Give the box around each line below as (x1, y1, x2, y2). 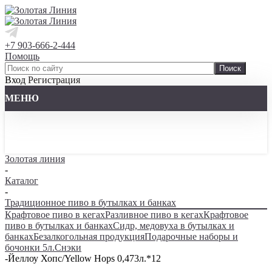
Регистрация (28, 75, 80, 85)
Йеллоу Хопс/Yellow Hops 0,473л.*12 (8, 253, 161, 263)
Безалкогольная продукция (33, 231, 144, 242)
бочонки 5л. (5, 242, 55, 253)
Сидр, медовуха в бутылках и (113, 220, 234, 231)
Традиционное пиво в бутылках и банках (5, 197, 176, 208)
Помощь (5, 51, 39, 61)
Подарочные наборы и (144, 231, 238, 242)
